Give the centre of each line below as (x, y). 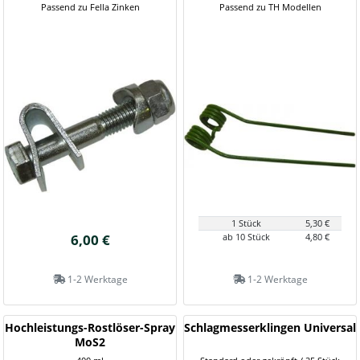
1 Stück (246, 223)
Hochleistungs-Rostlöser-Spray (90, 327)
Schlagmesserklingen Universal (270, 327)
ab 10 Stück (246, 237)
